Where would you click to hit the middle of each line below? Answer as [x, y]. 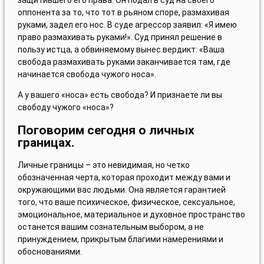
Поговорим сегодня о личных [106, 130]
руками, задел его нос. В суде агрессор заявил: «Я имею [127, 25]
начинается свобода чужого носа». [87, 75]
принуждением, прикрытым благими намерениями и [120, 240]
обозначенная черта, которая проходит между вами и [124, 178]
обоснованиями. [49, 252]
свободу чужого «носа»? [65, 108]
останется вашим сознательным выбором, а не [110, 227]
